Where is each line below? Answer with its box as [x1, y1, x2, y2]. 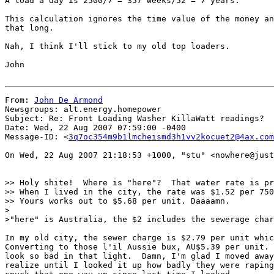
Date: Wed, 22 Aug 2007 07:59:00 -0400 [5, 123, 186, 132]
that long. [5, 23, 54, 32]
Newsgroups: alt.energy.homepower [5, 105, 161, 114]
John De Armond [34, 95, 103, 105]
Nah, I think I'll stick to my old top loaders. [5, 42, 230, 51]
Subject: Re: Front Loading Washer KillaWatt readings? [5, 114, 264, 123]
